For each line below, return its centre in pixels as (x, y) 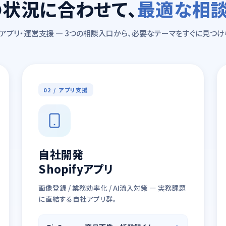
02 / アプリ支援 (66, 90)
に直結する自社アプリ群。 (78, 199)
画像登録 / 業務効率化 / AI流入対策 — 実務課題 (112, 188)
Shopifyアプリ (76, 168)
